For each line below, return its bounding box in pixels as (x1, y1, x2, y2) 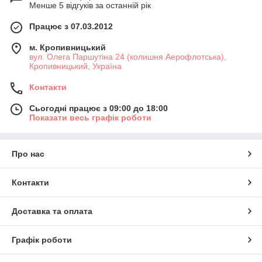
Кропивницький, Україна (29, 61, 122, 71)
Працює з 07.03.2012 (29, 22, 113, 32)
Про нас (12, 149, 44, 159)
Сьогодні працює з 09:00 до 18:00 (29, 104, 168, 113)
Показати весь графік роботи (29, 113, 151, 123)
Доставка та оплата (12, 206, 92, 216)
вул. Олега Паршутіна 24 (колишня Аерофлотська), (29, 52, 226, 62)
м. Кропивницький (29, 43, 106, 53)
